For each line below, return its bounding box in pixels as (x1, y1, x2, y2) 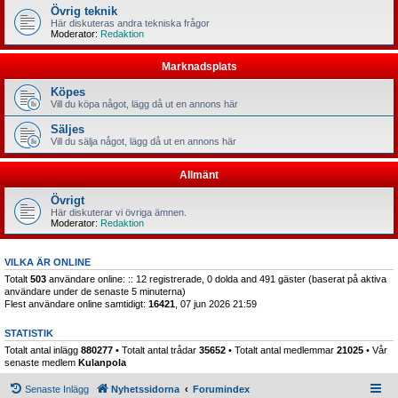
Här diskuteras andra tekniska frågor (51, 17, 210, 28)
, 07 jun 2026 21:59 (175, 298, 257, 309)
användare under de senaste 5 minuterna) (4, 285, 186, 297)
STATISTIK (4, 327, 53, 338)
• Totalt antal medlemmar (226, 344, 337, 355)
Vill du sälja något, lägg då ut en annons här (51, 135, 236, 147)
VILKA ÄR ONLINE (4, 256, 91, 267)
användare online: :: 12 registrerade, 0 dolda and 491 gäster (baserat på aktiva (46, 273, 386, 284)
